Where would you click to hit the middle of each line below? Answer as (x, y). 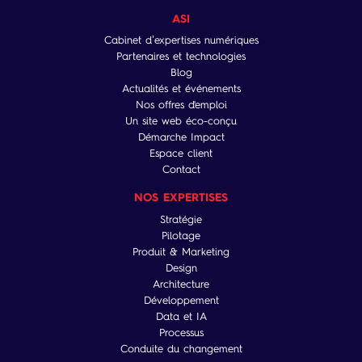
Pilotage (181, 235)
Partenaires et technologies (181, 56)
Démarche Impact (181, 137)
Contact (181, 169)
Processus (181, 332)
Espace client (181, 153)
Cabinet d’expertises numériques (181, 40)
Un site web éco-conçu (181, 121)
